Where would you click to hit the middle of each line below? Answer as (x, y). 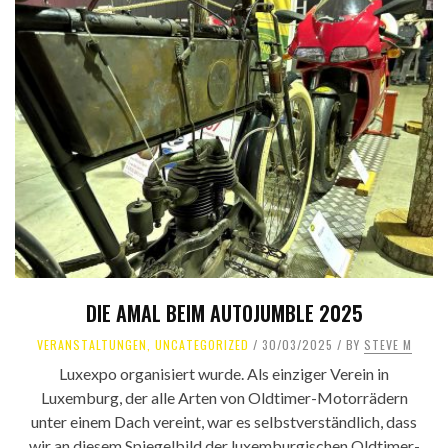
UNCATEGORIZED (201, 345)
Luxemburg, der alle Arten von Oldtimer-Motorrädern (224, 398)
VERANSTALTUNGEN (91, 345)
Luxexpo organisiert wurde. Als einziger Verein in (224, 374)
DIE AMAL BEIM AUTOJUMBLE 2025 (224, 313)
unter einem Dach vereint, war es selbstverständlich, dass (224, 422)
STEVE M (387, 345)
